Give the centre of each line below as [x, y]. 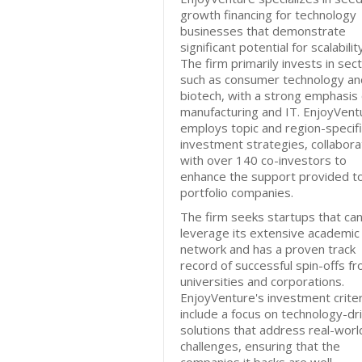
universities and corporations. [262, 281]
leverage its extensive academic [270, 233]
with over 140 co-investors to [263, 160]
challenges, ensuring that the [260, 346]
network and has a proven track [268, 249]
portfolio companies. [237, 192]
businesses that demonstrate [263, 31]
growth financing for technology [268, 15]
